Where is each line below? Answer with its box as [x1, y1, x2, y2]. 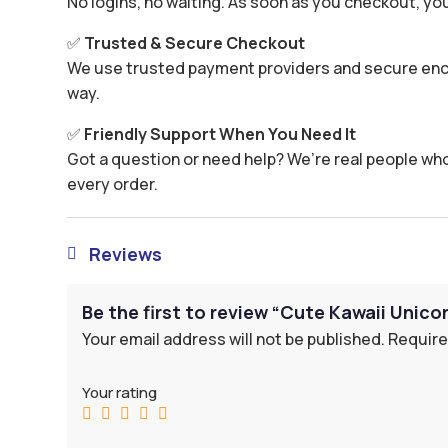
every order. [67, 172, 159, 195]
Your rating [82, 381, 158, 403]
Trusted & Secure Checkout [84, 31, 306, 54]
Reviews [89, 241, 163, 266]
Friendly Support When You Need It [84, 122, 357, 145]
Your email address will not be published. [82, 327, 386, 350]
